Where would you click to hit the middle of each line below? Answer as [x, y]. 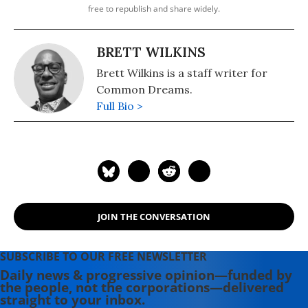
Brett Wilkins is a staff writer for [182, 73]
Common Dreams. [144, 90]
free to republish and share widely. [154, 9]
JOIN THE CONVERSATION [154, 216]
